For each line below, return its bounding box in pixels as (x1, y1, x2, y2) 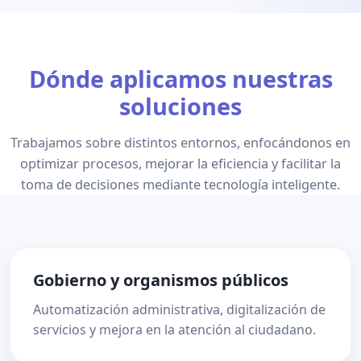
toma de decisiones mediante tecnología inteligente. (21, 176, 340, 193)
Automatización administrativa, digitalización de (33, 301, 326, 318)
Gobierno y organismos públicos (33, 269, 288, 291)
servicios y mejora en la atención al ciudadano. (33, 321, 316, 338)
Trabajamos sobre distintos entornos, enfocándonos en (10, 134, 351, 151)
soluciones (119, 90, 242, 122)
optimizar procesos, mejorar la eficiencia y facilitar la (20, 155, 341, 172)
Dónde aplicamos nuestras (28, 63, 333, 94)
